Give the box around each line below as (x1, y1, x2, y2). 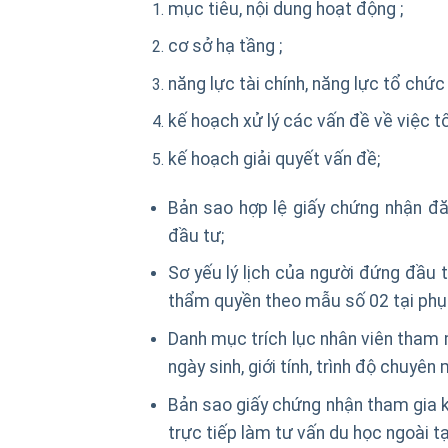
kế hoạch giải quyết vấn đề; (167, 148, 380, 169)
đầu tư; (167, 225, 224, 246)
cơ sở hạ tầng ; (167, 36, 282, 57)
